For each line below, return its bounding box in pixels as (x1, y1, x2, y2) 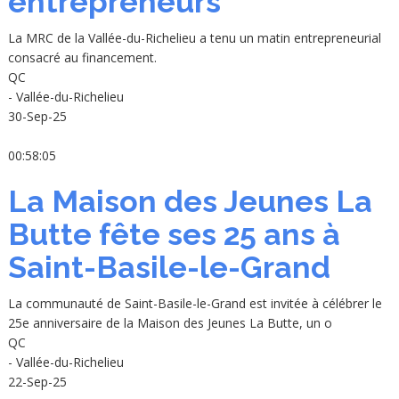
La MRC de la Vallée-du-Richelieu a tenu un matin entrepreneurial (7, 29, 381, 47)
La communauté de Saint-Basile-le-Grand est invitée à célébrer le (7, 295, 382, 313)
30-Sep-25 (7, 108, 67, 126)
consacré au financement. (7, 49, 157, 67)
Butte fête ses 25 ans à (7, 216, 340, 253)
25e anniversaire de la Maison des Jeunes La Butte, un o (7, 314, 332, 332)
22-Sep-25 (7, 373, 67, 391)
